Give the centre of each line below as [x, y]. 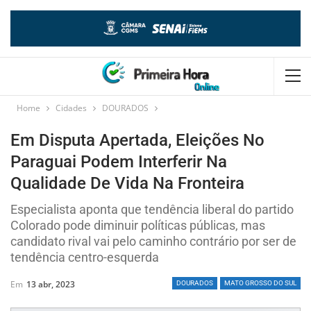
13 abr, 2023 [51, 284]
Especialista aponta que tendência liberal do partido [152, 209]
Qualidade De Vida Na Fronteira [127, 183]
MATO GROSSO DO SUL [260, 283]
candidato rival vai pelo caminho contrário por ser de [153, 241]
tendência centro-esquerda [85, 257]
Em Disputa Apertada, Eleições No [137, 140]
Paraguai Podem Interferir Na [119, 161]
